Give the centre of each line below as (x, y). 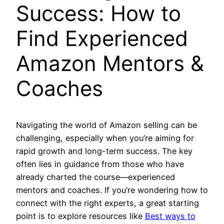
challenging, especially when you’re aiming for (105, 138)
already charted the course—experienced (95, 177)
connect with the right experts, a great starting (107, 203)
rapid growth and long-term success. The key (104, 151)
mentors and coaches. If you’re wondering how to (112, 190)
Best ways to (170, 216)
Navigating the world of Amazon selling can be (106, 125)
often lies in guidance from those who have (100, 164)
